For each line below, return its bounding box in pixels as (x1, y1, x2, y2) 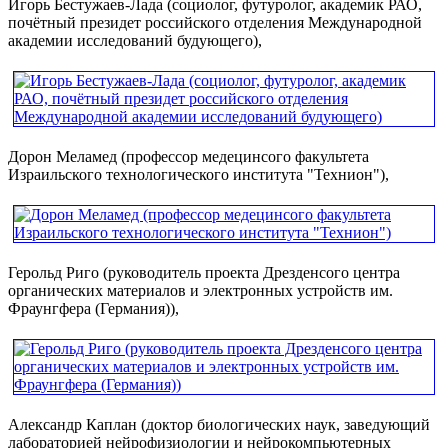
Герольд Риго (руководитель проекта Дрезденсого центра (8, 263, 400, 281)
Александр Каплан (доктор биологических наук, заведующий (8, 415, 430, 433)
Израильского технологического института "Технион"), (8, 165, 389, 183)
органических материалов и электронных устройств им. (8, 281, 393, 299)
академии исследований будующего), (8, 31, 262, 49)
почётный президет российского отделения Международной (8, 13, 422, 31)
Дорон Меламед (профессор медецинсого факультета (8, 147, 369, 165)
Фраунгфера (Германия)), (8, 299, 179, 317)
